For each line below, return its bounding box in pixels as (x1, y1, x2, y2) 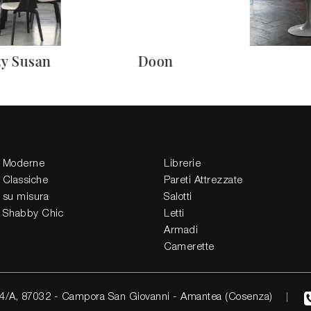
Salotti (164, 192, 192, 202)
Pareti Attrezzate (164, 176, 243, 185)
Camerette (164, 242, 215, 252)
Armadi (164, 226, 198, 235)
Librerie (164, 159, 201, 169)
